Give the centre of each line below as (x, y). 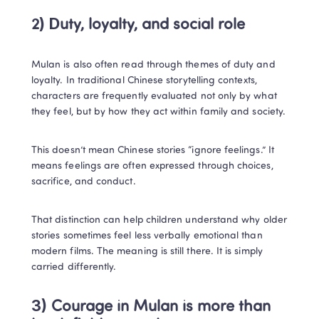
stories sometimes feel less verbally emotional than (147, 236)
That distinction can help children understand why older (159, 220)
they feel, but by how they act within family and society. (158, 112)
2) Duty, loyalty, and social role (138, 25)
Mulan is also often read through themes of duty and (153, 65)
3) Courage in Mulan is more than (151, 307)
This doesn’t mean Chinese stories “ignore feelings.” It (153, 150)
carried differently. (74, 267)
